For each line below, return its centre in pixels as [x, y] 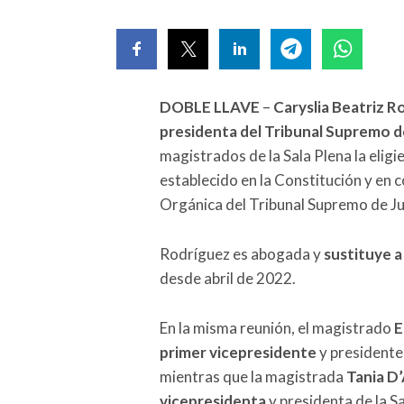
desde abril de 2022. [228, 278]
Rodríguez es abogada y [242, 253]
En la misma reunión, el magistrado [277, 327]
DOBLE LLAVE [210, 106]
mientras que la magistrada [253, 376]
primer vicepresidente [238, 352]
